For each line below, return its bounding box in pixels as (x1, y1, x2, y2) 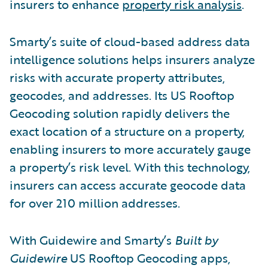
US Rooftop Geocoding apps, (70, 248, 230, 267)
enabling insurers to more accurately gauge (10, 139, 251, 158)
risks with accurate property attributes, (10, 68, 225, 86)
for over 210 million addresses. (10, 193, 180, 212)
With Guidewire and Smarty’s (10, 230, 175, 249)
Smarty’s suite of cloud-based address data (10, 32, 250, 50)
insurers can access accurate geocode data (10, 175, 246, 194)
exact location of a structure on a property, (10, 121, 245, 140)
